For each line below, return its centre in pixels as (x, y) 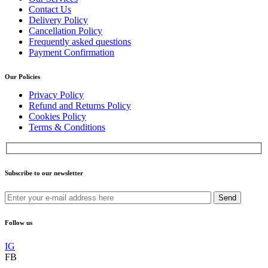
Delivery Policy (58, 20)
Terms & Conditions (67, 127)
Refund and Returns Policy (80, 106)
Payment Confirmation (71, 53)
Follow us (19, 222)
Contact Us (50, 10)
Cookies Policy (57, 117)
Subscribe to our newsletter (44, 173)
